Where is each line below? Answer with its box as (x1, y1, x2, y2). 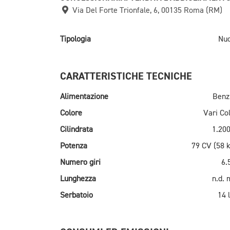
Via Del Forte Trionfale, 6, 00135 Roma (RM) (70, 6, 222, 15)
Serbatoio (60, 191, 93, 200)
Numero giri (60, 158, 101, 167)
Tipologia (60, 35, 91, 44)
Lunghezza (60, 175, 96, 183)
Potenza (60, 142, 87, 150)
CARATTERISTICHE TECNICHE (60, 69, 192, 83)
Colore (60, 109, 82, 118)
